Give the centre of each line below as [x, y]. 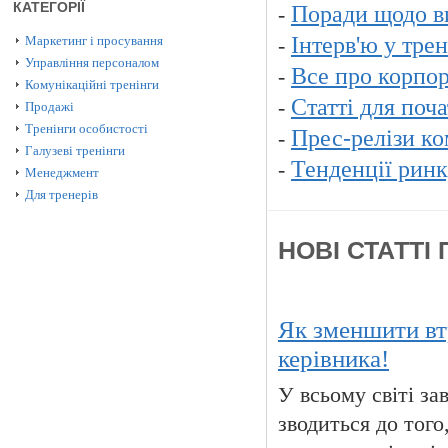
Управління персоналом [92, 62]
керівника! [333, 358]
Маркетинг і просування [94, 40]
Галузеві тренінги [75, 150]
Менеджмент [62, 172]
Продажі [49, 106]
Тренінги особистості [86, 128]
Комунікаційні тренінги [92, 84]
